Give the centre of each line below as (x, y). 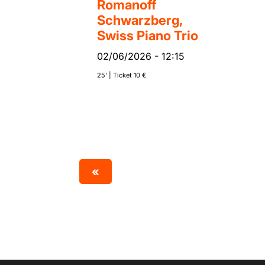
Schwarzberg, (140, 20)
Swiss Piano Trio (148, 36)
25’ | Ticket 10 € (122, 75)
